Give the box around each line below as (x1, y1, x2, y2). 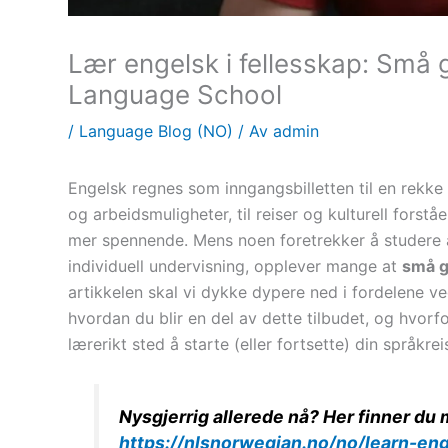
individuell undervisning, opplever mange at (68, 256, 402, 277)
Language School (68, 79, 282, 111)
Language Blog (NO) (79, 121, 233, 142)
